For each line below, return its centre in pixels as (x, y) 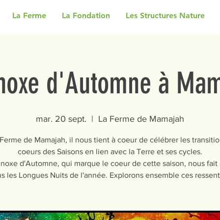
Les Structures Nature (165, 15)
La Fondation (86, 15)
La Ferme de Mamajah (141, 119)
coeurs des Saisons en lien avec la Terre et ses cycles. (110, 151)
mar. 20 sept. (61, 119)
